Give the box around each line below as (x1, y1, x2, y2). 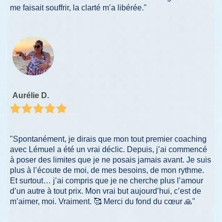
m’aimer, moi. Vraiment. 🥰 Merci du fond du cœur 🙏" (10, 197, 195, 206)
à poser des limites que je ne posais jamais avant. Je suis (10, 155, 211, 164)
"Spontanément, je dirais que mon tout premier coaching (10, 134, 207, 143)
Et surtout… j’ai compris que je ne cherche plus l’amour (10, 176, 203, 185)
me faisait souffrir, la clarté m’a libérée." (10, 3, 147, 12)
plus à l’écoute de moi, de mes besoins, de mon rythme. (10, 166, 204, 174)
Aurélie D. (12, 91, 49, 100)
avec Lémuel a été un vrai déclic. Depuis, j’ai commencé (10, 145, 207, 154)
